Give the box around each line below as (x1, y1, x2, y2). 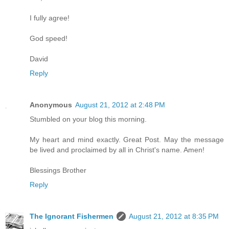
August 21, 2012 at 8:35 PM (129, 212, 219, 221)
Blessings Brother (30, 166, 86, 175)
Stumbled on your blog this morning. (30, 115, 147, 124)
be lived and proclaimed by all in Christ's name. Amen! (30, 146, 204, 154)
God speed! (30, 34, 67, 43)
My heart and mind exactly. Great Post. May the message (30, 135, 224, 144)
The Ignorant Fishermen (30, 212, 113, 221)
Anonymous (30, 101, 72, 109)
